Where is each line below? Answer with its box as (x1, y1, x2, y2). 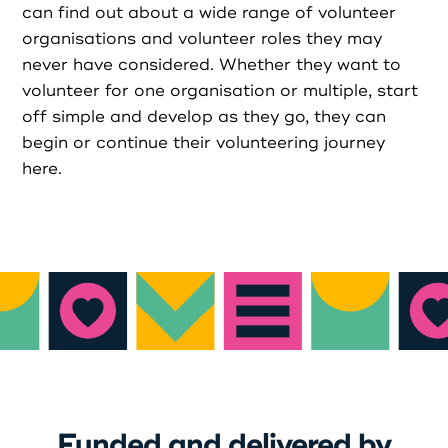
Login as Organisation (130, 32, 318, 54)
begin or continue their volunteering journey (22, 133, 386, 154)
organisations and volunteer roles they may (22, 29, 383, 50)
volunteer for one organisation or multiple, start (22, 81, 419, 102)
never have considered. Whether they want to (22, 55, 402, 76)
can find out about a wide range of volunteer (22, 3, 397, 24)
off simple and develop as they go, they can (22, 107, 387, 128)
